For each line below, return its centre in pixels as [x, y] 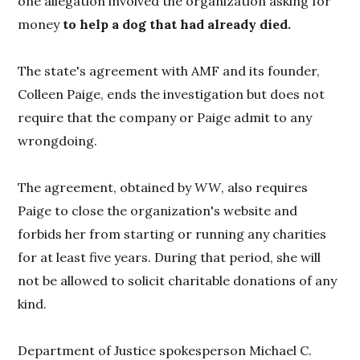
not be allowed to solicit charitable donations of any [178, 280]
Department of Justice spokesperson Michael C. [165, 350]
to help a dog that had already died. [177, 24]
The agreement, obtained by [106, 187]
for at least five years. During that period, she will [170, 257]
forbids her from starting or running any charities [172, 234]
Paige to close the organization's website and [158, 211]
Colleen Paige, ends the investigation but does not [172, 94]
